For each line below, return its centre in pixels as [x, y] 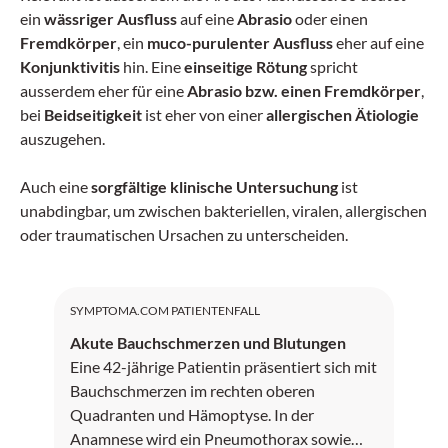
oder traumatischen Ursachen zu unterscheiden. [184, 234]
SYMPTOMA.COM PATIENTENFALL [165, 310]
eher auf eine [378, 42]
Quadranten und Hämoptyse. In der [192, 414]
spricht [332, 66]
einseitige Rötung [245, 66]
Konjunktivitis [70, 66]
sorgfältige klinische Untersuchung [214, 186]
